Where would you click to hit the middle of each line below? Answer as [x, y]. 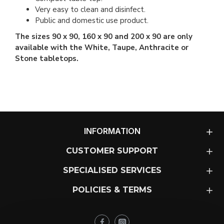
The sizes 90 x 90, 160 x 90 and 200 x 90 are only [104, 37]
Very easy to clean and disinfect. [90, 10]
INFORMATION [112, 131]
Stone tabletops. [47, 59]
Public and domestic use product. [92, 21]
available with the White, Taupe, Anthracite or [102, 48]
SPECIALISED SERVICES [112, 170]
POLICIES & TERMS [112, 190]
